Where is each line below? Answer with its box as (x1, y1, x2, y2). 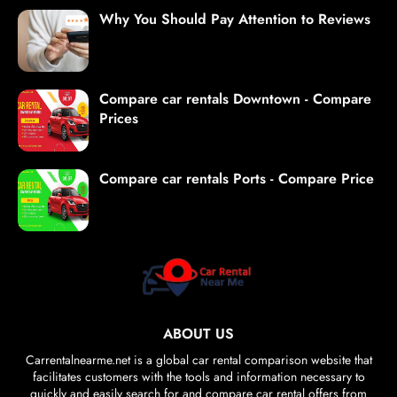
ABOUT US (163, 323, 234, 345)
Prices (99, 108, 138, 129)
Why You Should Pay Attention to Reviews (99, 9, 370, 30)
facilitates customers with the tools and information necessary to (32, 368, 365, 386)
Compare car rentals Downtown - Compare (99, 89, 371, 110)
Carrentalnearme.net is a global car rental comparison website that (25, 351, 372, 370)
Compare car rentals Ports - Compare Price (99, 168, 374, 190)
